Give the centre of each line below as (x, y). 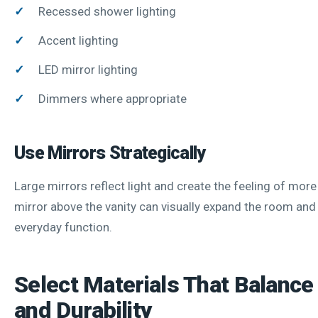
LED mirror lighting (88, 69)
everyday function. (63, 227)
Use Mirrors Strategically (110, 153)
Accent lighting (78, 40)
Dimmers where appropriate (113, 98)
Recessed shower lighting (107, 11)
